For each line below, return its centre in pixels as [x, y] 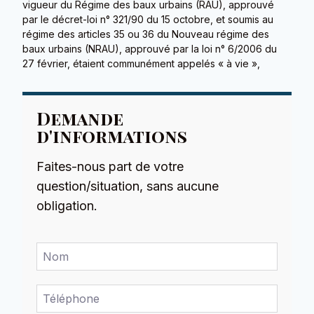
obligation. [67, 206]
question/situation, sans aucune [128, 186]
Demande [80, 118]
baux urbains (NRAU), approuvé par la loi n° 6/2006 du [150, 49]
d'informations [112, 136]
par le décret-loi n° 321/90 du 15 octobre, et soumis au [148, 20]
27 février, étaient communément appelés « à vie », [142, 64]
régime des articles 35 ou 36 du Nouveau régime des [146, 34]
